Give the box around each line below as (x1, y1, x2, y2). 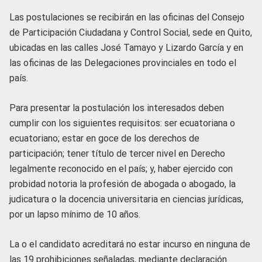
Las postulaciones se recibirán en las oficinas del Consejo (9, 11, 244, 23)
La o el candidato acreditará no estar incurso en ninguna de (9, 238, 250, 250)
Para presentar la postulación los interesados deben (9, 102, 224, 113)
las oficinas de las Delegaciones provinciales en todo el (9, 57, 236, 68)
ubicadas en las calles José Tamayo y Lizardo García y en (9, 42, 243, 53)
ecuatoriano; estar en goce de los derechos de (9, 132, 199, 144)
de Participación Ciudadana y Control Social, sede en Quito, (9, 26, 252, 38)
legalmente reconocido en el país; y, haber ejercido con (9, 163, 233, 174)
